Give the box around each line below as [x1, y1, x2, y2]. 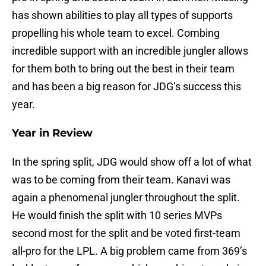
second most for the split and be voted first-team [12, 227, 240, 240]
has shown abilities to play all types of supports [12, 9, 233, 22]
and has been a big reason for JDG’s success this [12, 80, 241, 93]
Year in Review [12, 126, 93, 140]
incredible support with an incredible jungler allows [12, 45, 248, 58]
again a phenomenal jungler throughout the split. [12, 191, 240, 204]
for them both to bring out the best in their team [12, 62, 235, 75]
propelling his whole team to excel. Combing [12, 27, 220, 40]
